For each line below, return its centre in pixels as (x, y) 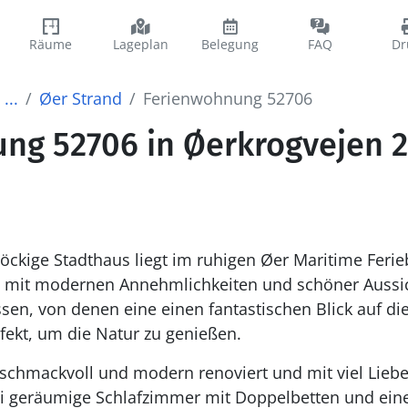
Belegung (230, 44)
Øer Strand (80, 98)
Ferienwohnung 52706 (227, 98)
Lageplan (140, 44)
